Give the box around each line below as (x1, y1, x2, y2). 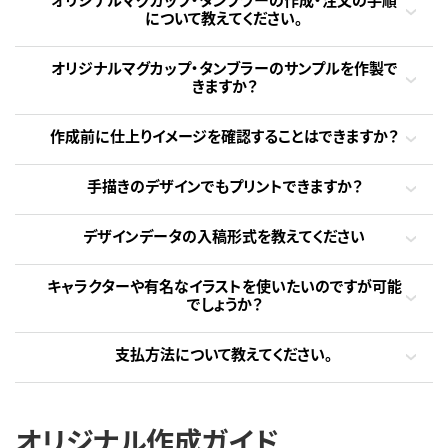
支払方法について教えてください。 (115, 342, 333, 364)
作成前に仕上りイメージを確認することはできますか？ (50, 124, 398, 146)
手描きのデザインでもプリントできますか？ (86, 174, 362, 196)
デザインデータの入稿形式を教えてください (83, 224, 365, 246)
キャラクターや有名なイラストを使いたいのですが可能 (46, 274, 402, 296)
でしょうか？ (186, 292, 262, 314)
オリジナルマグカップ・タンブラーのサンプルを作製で (50, 56, 398, 78)
